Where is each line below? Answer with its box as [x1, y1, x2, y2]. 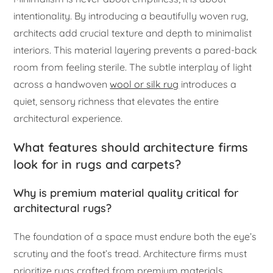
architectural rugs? [13, 201, 112, 216]
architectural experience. [13, 112, 123, 125]
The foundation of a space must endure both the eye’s [13, 230, 257, 243]
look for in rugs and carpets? [13, 157, 182, 172]
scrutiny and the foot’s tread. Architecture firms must [13, 247, 247, 260]
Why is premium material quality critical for [13, 186, 239, 200]
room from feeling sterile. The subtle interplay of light [13, 61, 252, 74]
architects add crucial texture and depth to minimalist [13, 27, 252, 40]
